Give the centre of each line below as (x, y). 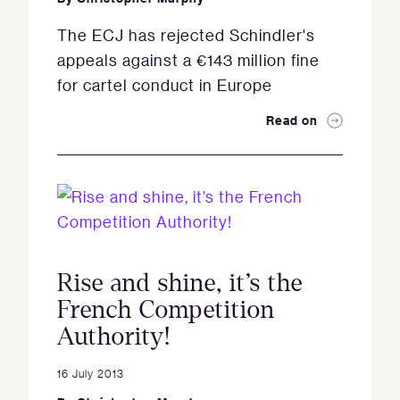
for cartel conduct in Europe (165, 85)
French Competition (166, 310)
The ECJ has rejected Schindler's (186, 35)
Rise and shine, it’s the (180, 283)
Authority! (114, 337)
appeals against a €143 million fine (188, 60)
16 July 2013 (91, 373)
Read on (292, 120)
